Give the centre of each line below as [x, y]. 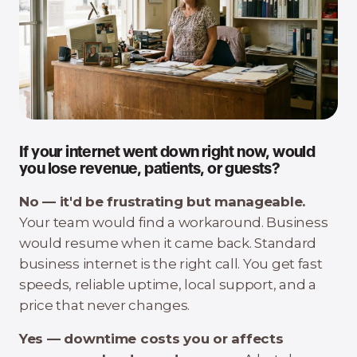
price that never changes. [105, 305]
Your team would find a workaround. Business [174, 222]
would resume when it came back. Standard [168, 243]
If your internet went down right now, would [167, 153]
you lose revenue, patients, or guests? [150, 170]
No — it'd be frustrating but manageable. [163, 202]
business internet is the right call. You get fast [171, 264]
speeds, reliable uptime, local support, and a [168, 284]
